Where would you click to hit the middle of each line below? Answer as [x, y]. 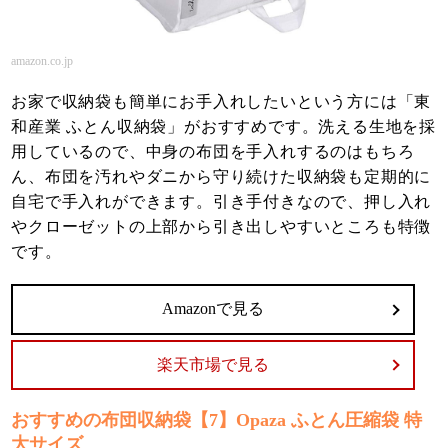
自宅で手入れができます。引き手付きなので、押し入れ [221, 202]
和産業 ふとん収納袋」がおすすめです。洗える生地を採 [224, 127]
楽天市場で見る [213, 364]
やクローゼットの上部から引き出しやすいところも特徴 [221, 227]
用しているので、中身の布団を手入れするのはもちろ [213, 152]
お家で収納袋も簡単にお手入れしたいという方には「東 [221, 102]
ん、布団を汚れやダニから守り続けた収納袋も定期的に [221, 177]
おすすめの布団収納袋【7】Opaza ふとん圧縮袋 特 [217, 420]
